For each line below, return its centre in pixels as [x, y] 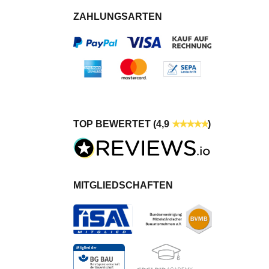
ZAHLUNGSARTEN [118, 17]
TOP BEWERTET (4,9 [122, 124]
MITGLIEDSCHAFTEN [123, 185]
